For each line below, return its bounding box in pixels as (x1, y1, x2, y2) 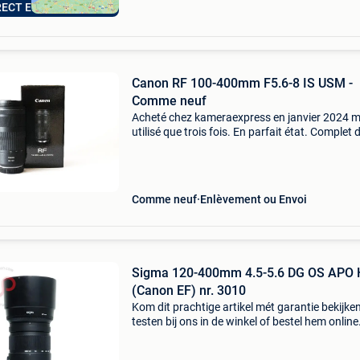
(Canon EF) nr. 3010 (131, 283, 246, 298)
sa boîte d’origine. (131, 140, 219, 153)
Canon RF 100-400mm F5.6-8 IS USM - (131, 76, 353, 91)
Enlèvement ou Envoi (199, 193, 307, 206)
